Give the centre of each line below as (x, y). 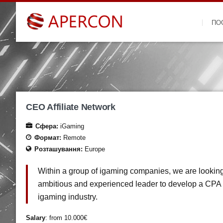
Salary (36, 218)
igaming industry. (68, 197)
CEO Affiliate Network (71, 107)
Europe (95, 149)
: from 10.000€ (66, 218)
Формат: (49, 138)
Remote (74, 138)
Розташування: (59, 149)
